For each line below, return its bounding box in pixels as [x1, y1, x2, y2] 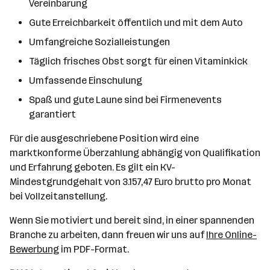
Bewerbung [10, 243, 59, 255]
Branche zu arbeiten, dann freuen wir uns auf [10, 229, 206, 240]
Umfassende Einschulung [29, 75, 142, 86]
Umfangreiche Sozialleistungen [29, 36, 170, 48]
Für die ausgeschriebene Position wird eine [10, 133, 199, 144]
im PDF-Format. [59, 243, 129, 255]
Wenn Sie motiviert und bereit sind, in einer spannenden [10, 215, 254, 226]
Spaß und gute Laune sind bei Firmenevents [29, 94, 222, 105]
